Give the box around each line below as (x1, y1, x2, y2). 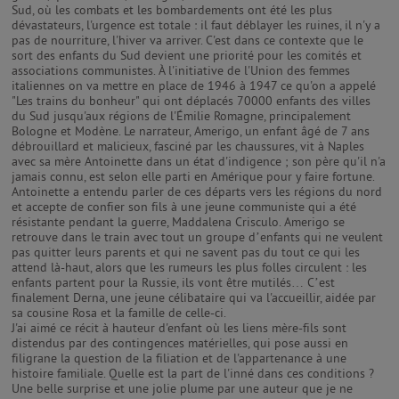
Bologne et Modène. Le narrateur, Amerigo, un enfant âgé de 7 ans (12, 123, 370, 139)
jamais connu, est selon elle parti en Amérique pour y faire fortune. (12, 168, 374, 184)
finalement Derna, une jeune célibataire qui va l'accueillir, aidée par (12, 289, 376, 305)
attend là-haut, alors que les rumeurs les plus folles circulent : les (12, 259, 367, 275)
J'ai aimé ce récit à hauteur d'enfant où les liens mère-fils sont (12, 320, 346, 336)
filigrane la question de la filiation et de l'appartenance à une (12, 350, 346, 366)
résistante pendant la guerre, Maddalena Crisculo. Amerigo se (12, 214, 345, 230)
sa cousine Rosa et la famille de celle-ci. (12, 305, 226, 321)
